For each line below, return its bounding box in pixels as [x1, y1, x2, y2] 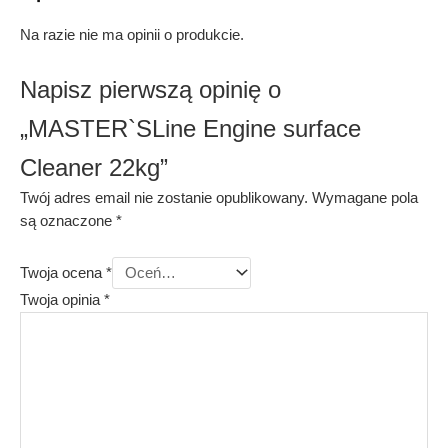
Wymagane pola [312, 190, 418, 207]
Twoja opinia [20, 292, 104, 309]
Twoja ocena [20, 265, 106, 282]
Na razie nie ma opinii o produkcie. [20, 27, 244, 44]
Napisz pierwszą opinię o [20, 76, 281, 103]
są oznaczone [20, 213, 116, 230]
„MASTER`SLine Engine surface [20, 115, 361, 142]
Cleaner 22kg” [20, 154, 168, 181]
